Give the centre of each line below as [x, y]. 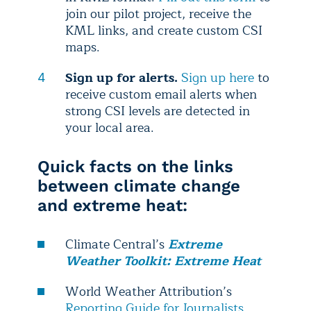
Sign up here [218, 77]
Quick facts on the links [135, 166]
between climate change [139, 186]
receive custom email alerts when [161, 94]
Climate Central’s [117, 244]
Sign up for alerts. [121, 77]
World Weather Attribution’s [149, 291]
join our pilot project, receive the [158, 14]
